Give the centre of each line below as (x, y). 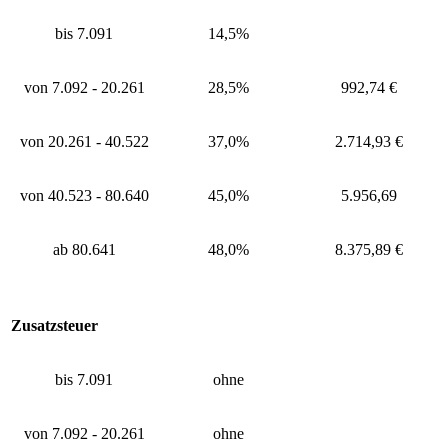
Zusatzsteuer (54, 325)
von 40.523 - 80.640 (84, 195)
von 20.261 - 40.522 (84, 141)
